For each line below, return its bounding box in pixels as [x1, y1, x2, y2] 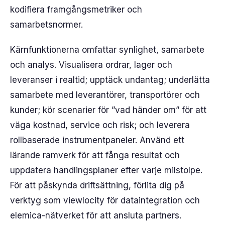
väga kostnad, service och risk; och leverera [10, 120, 190, 130]
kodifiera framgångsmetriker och [10, 5, 142, 15]
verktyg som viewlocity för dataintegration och [10, 195, 200, 205]
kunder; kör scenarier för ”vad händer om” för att [10, 105, 206, 115]
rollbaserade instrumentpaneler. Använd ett [10, 135, 184, 145]
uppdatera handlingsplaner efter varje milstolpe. [10, 165, 202, 175]
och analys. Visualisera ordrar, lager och [10, 60, 172, 70]
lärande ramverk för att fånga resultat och [10, 150, 180, 160]
